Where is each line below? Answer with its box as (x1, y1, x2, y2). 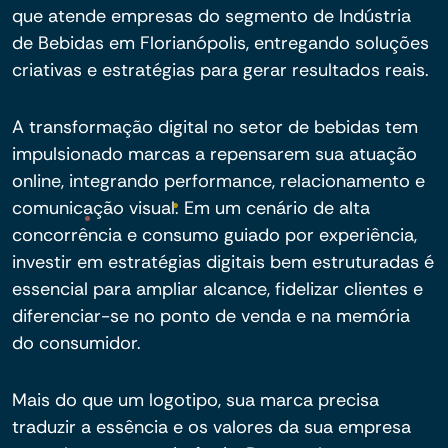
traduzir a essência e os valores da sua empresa (12, 415, 411, 439)
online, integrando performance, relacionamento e (12, 169, 425, 193)
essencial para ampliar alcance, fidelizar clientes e (12, 277, 423, 301)
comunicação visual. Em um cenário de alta (12, 196, 370, 220)
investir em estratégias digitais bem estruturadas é (12, 250, 434, 274)
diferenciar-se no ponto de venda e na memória (12, 304, 410, 328)
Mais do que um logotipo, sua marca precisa (12, 388, 379, 412)
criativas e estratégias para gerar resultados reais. (12, 58, 429, 82)
